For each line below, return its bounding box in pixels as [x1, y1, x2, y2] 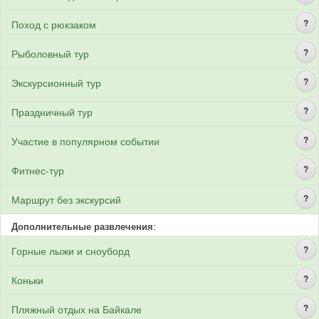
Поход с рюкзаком [11, 17, 96, 31]
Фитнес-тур [11, 163, 64, 177]
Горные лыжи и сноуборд [11, 244, 130, 258]
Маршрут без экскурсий [11, 192, 121, 206]
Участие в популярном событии [11, 134, 159, 148]
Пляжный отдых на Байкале [11, 302, 142, 316]
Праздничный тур [11, 105, 93, 119]
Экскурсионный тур [11, 75, 101, 90]
